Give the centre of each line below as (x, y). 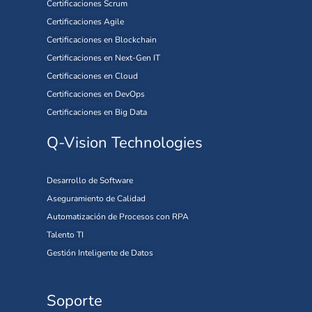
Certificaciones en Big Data (97, 112)
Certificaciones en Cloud (92, 76)
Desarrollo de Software (90, 181)
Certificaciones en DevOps (96, 94)
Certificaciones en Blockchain (102, 40)
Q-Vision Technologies (125, 143)
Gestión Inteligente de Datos (100, 253)
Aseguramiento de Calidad (96, 199)
